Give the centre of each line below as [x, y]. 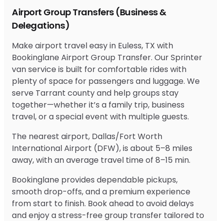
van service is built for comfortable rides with [99, 69]
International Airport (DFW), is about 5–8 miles [102, 148]
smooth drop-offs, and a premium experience [101, 191]
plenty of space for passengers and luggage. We [106, 81]
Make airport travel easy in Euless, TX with [92, 45]
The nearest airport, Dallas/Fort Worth [87, 136]
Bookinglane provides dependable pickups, [95, 180]
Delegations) [41, 25]
